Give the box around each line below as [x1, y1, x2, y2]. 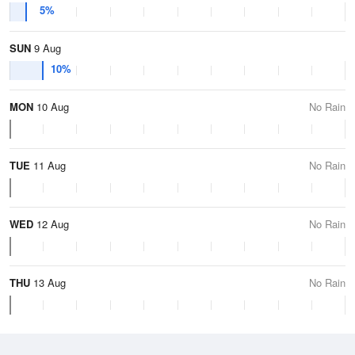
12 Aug [33, 216, 69, 231]
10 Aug [33, 99, 69, 114]
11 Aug [30, 158, 66, 173]
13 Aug [30, 275, 66, 290]
